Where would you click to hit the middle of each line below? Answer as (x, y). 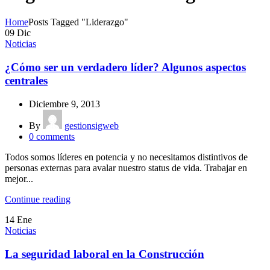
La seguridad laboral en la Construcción (105, 254)
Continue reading (38, 199)
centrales (26, 81)
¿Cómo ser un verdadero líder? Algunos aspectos (125, 67)
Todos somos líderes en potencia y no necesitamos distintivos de (126, 157)
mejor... (19, 178)
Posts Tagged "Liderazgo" (78, 22)
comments (55, 136)
